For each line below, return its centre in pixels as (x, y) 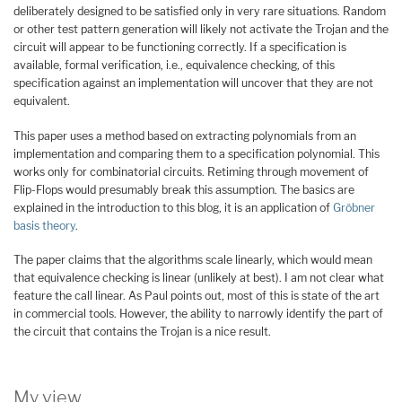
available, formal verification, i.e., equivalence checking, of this (174, 66)
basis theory (44, 225)
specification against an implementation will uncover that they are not (193, 83)
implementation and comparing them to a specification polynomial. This (197, 153)
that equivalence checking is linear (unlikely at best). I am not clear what (199, 278)
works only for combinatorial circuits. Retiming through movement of (191, 171)
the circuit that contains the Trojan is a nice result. (142, 332)
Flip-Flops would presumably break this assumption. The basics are (184, 189)
